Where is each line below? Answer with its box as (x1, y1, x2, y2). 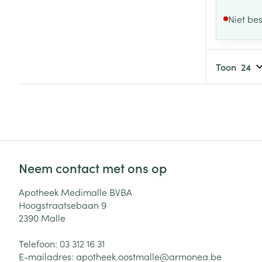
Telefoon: (19, 236, 60, 250)
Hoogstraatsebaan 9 (19, 198, 106, 211)
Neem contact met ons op (19, 158, 167, 177)
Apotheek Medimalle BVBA (19, 185, 132, 198)
